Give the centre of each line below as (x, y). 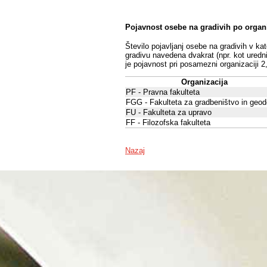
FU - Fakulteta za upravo (169, 113)
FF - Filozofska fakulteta (168, 123)
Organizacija (204, 82)
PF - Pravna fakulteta (163, 92)
